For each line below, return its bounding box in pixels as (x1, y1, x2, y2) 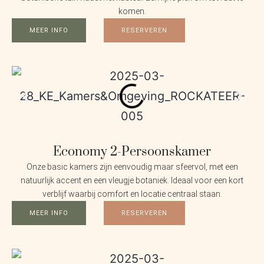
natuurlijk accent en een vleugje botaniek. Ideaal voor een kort (21, 176, 243, 186)
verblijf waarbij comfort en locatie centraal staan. (42, 189, 222, 199)
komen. (118, 6, 146, 16)
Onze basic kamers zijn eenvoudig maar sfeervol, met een (26, 162, 238, 172)
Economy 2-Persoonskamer (53, 144, 211, 160)
